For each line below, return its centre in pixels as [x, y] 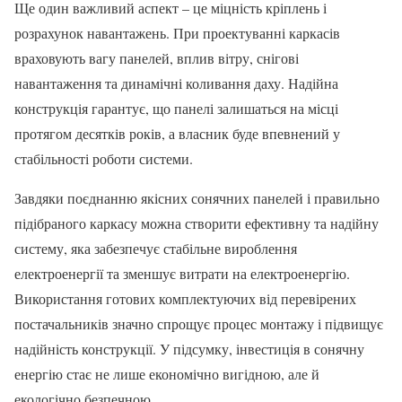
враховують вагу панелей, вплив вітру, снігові [157, 58]
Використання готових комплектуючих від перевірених [185, 299]
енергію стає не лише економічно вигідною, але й [167, 374]
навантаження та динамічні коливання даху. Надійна [176, 83]
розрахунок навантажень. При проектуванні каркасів [177, 33]
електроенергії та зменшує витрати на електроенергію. [182, 274]
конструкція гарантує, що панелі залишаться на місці [176, 109]
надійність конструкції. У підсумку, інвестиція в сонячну [189, 349]
